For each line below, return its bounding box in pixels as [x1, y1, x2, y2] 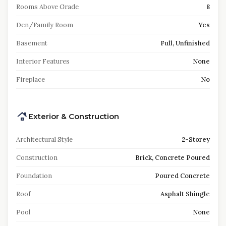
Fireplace [16, 75, 45, 84]
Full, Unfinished [160, 39, 210, 47]
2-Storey [182, 135, 210, 144]
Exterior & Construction [28, 111, 119, 121]
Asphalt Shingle [160, 190, 210, 198]
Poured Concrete [155, 172, 210, 180]
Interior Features [16, 57, 70, 66]
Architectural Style [16, 135, 73, 144]
